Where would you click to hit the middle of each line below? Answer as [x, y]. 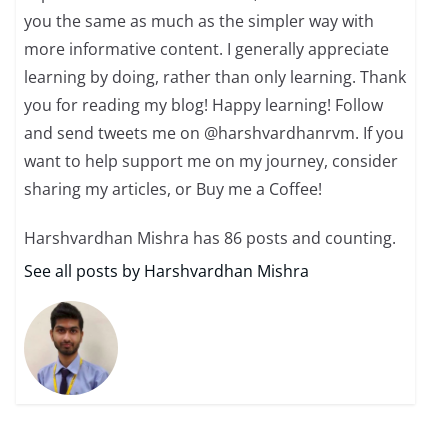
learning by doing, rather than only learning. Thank [215, 77]
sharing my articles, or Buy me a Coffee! [173, 189]
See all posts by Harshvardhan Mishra [167, 271]
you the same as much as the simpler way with [199, 21]
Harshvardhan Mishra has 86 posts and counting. [210, 238]
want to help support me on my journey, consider [211, 161]
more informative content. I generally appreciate [207, 49]
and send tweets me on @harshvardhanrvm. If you [214, 133]
